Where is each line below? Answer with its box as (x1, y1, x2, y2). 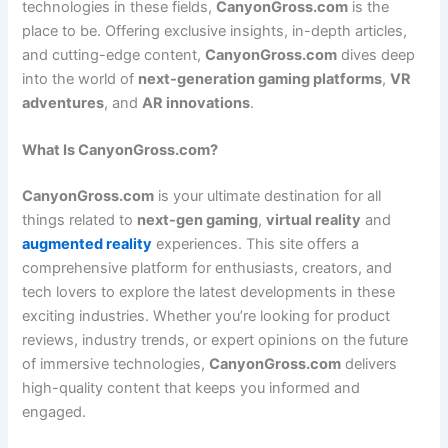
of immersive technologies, (22, 355, 210, 374)
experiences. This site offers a (152, 235, 360, 254)
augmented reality (22, 235, 153, 254)
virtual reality (266, 211, 362, 230)
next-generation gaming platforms (138, 69, 383, 88)
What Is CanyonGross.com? (22, 141, 219, 160)
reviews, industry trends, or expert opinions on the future (22, 331, 409, 350)
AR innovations (142, 93, 251, 112)
